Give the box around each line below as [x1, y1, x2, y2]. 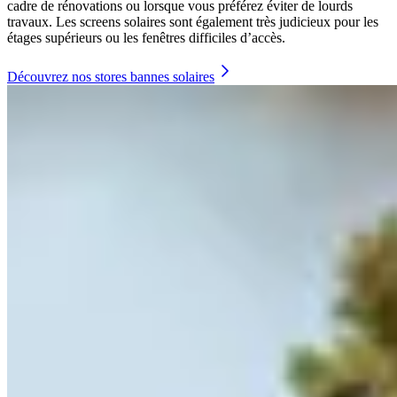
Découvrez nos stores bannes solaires [7, 69, 214, 85]
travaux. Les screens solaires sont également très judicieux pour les [7, 14, 378, 30]
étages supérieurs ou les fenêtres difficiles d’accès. [7, 30, 285, 46]
